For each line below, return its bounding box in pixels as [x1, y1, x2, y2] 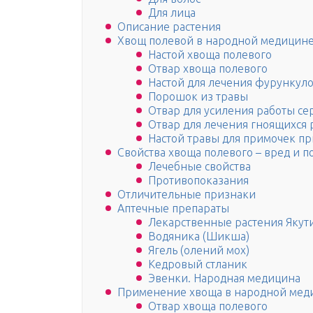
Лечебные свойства [148, 160, 251, 173]
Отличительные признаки [117, 188, 256, 201]
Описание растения [117, 20, 221, 34]
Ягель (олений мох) [148, 244, 249, 257]
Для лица [148, 6, 196, 20]
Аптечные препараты [117, 202, 229, 215]
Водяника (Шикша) [148, 230, 249, 243]
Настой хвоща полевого [148, 48, 272, 61]
